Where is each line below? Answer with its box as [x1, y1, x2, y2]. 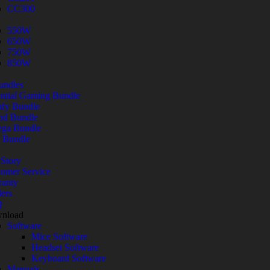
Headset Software [31, 242, 99, 253]
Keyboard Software [31, 253, 106, 263]
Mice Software [31, 231, 87, 242]
